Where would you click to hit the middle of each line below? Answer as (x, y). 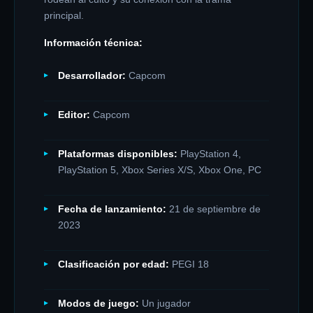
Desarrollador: (92, 76)
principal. (64, 16)
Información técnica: (93, 43)
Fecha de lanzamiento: (112, 209)
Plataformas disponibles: (118, 154)
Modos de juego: (99, 304)
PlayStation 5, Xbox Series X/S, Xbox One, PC (160, 170)
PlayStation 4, (211, 154)
